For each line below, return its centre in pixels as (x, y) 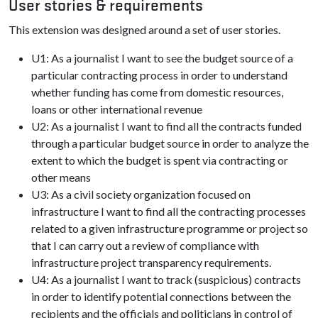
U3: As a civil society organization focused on (141, 194)
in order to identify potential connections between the (161, 296)
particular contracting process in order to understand (159, 75)
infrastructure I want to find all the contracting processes (169, 211)
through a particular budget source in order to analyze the (170, 143)
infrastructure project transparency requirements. (151, 262)
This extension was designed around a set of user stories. (144, 29)
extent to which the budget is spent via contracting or (160, 160)
